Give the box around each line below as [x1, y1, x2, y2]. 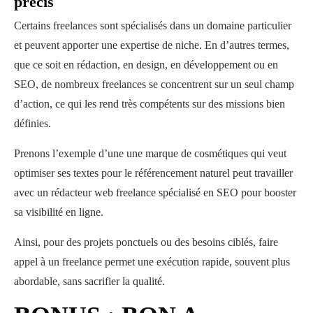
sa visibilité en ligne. [14, 205, 106, 218]
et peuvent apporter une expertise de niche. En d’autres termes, [14, 38, 289, 51]
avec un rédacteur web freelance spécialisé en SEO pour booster [14, 186, 296, 198]
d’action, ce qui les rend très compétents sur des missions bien [14, 97, 285, 110]
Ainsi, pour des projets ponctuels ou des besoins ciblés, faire [14, 235, 278, 248]
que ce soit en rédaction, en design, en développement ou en [14, 58, 278, 71]
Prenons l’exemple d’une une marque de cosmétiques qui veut [14, 147, 286, 159]
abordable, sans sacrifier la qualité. [14, 275, 170, 287]
